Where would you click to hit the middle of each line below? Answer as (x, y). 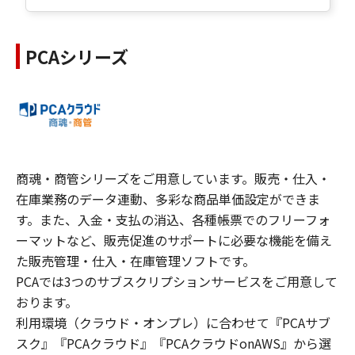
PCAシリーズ (77, 56)
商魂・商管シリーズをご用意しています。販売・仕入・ (173, 178)
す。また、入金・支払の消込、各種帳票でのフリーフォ (173, 219)
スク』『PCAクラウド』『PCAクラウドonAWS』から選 (174, 343)
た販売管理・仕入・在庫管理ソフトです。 (136, 260)
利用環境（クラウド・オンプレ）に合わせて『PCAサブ (173, 322)
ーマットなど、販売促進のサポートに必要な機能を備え (174, 240)
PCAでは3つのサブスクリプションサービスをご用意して (177, 281)
